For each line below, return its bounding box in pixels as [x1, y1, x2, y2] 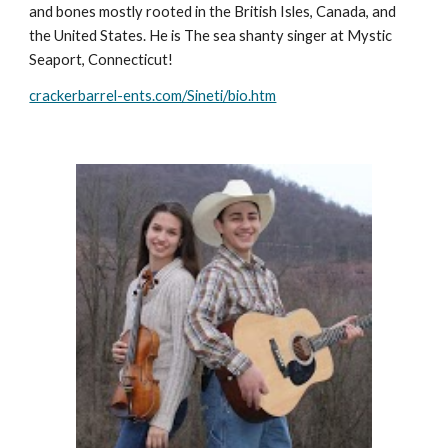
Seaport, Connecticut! [29, 50, 177, 68]
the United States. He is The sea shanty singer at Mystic [29, 26, 393, 44]
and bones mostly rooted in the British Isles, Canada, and [29, 2, 397, 20]
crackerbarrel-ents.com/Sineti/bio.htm [29, 86, 277, 104]
